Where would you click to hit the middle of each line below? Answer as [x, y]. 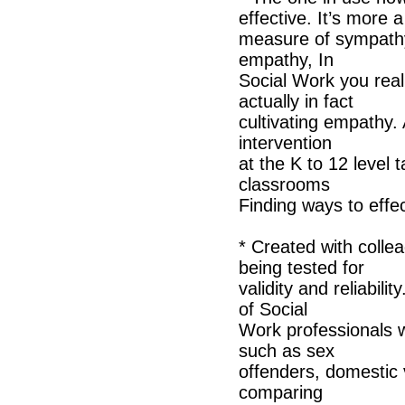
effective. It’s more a [321, 18]
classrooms [284, 184]
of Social [273, 309]
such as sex [287, 351]
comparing [281, 392]
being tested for [301, 268]
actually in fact [296, 101]
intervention [285, 143]
